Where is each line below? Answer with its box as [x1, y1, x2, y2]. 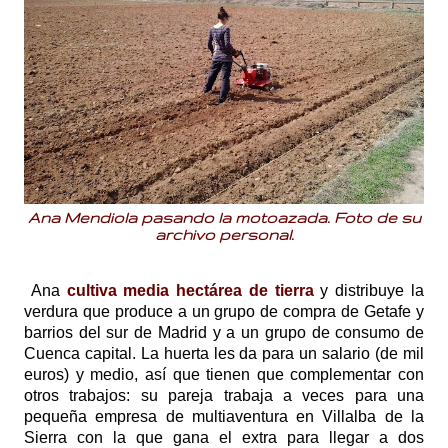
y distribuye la [313, 282, 425, 300]
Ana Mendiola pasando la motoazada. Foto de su [27, 209, 421, 227]
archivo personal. [154, 226, 294, 244]
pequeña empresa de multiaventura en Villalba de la [24, 408, 424, 426]
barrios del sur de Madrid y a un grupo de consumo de [24, 324, 424, 342]
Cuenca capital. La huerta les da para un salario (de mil [24, 345, 424, 363]
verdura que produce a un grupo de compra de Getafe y [24, 303, 424, 321]
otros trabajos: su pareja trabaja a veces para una [24, 387, 424, 405]
